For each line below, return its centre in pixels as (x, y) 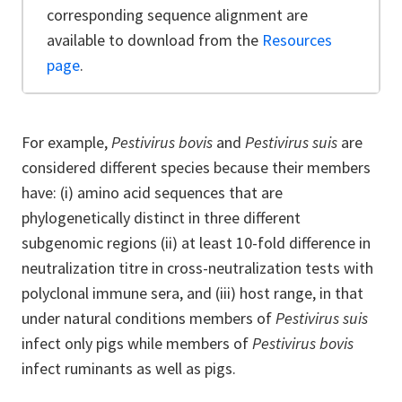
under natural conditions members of (149, 318)
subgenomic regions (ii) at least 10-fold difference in (196, 242)
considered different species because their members (196, 167)
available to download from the (154, 39)
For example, (66, 142)
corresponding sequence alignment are (177, 14)
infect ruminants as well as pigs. (131, 368)
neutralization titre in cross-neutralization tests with (197, 267)
